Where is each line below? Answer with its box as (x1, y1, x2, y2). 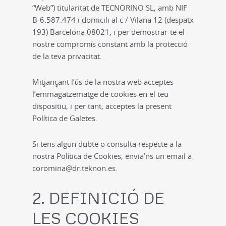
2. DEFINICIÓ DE (32, 188, 164, 207)
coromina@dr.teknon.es (32, 163, 116, 173)
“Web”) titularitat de (32, 3, 101, 13)
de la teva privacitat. (32, 51, 102, 61)
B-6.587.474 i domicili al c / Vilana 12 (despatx (32, 15, 194, 25)
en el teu (137, 89, 168, 99)
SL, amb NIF (144, 3, 187, 13)
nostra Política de (32, 151, 94, 161)
